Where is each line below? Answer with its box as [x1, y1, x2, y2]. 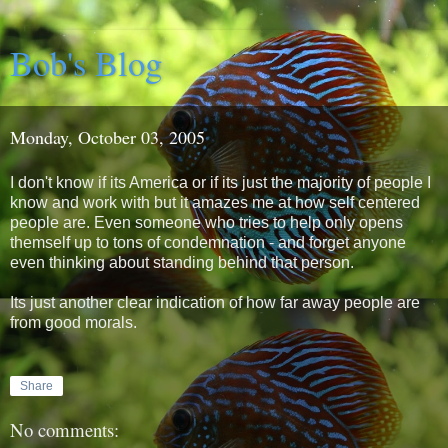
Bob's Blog [10, 40, 162, 86]
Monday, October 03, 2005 [10, 125, 205, 149]
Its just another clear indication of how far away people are [10, 293, 420, 311]
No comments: [10, 417, 119, 443]
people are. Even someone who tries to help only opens [10, 213, 403, 231]
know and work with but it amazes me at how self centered [10, 193, 420, 211]
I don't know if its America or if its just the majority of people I [10, 173, 431, 191]
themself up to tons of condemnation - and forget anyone [10, 233, 406, 251]
